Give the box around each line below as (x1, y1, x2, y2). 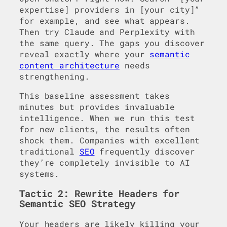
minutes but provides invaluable (19, 101, 175, 112)
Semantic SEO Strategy (19, 198, 135, 210)
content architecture (19, 59, 120, 70)
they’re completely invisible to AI (19, 157, 190, 168)
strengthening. (19, 70, 90, 82)
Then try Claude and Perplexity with (19, 26, 195, 37)
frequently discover (94, 145, 195, 157)
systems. (19, 168, 60, 179)
